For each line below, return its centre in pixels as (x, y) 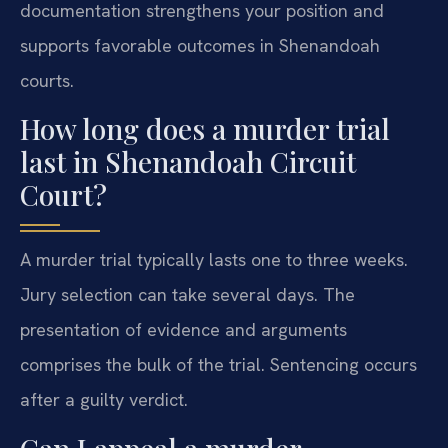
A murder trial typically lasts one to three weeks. (214, 260)
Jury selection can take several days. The (187, 295)
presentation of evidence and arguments (183, 330)
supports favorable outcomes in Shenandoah (200, 45)
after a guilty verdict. (104, 400)
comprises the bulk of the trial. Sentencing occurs (218, 365)
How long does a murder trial (205, 129)
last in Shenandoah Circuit (188, 162)
